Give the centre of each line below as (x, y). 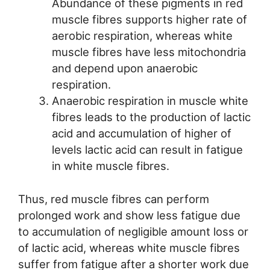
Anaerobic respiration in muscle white (150, 101)
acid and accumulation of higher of (141, 133)
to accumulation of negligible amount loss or (133, 232)
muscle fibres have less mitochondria (149, 52)
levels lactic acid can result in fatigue (147, 150)
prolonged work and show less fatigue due (129, 215)
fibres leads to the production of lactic (151, 117)
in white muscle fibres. (110, 166)
